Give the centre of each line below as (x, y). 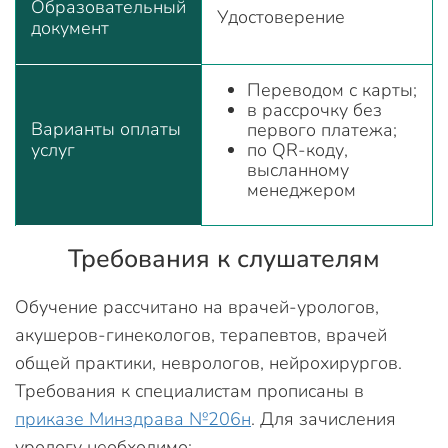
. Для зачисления (323, 419)
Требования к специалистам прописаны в (189, 391)
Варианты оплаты (106, 129)
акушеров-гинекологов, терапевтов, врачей (201, 335)
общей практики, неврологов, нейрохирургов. (208, 363)
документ (70, 28)
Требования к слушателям (224, 259)
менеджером (301, 190)
